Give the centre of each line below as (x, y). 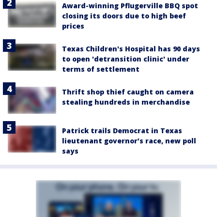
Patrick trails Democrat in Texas (122, 130)
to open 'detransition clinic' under (126, 59)
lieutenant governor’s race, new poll (129, 140)
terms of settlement (101, 69)
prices (73, 26)
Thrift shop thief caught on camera (128, 92)
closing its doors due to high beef (124, 15)
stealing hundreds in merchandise (126, 102)
